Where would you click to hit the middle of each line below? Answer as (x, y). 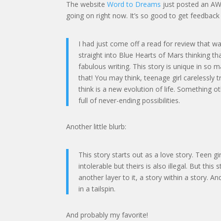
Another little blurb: (96, 126)
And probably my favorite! (107, 215)
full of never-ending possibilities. (129, 100)
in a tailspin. (97, 188)
